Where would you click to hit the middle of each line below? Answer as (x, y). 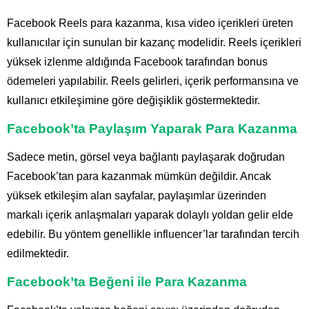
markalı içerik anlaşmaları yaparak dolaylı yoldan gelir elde (150, 215)
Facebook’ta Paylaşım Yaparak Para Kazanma (152, 129)
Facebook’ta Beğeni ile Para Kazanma (127, 282)
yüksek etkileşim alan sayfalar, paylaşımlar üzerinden (137, 196)
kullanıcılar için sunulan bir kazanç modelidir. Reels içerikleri (154, 43)
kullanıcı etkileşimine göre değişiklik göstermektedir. (133, 101)
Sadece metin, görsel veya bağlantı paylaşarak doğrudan (146, 157)
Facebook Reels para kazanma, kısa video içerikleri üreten (150, 23)
